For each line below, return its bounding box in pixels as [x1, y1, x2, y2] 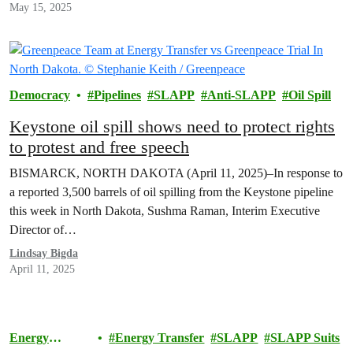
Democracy [9, 88, 70, 102]
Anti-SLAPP [207, 88, 276, 102]
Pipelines [94, 88, 141, 102]
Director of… [9, 223, 76, 236]
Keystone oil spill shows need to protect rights [9, 117, 335, 136]
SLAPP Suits [270, 331, 340, 344]
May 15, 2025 [9, 2, 72, 13]
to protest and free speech [9, 137, 189, 157]
